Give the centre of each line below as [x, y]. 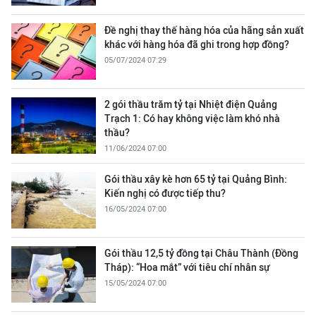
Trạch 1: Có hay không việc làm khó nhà [192, 119]
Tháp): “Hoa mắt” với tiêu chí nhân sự [187, 267]
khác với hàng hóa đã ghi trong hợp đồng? [197, 44]
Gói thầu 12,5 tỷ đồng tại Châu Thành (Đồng [201, 253]
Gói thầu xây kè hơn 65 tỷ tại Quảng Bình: [196, 179]
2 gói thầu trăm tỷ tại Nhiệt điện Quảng [191, 104]
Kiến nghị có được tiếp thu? [165, 193]
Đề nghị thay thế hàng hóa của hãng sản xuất [204, 30]
